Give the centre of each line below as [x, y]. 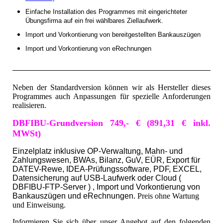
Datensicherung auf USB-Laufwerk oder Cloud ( [97, 178]
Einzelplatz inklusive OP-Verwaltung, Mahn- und [98, 151]
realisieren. [31, 105]
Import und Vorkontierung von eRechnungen [88, 49]
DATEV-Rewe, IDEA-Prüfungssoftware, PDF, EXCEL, [107, 169]
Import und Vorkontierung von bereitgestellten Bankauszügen [113, 35]
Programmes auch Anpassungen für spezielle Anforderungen [111, 96]
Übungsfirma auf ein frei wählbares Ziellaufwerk [93, 21]
